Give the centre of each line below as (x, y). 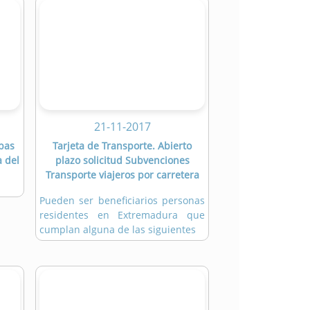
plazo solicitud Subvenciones (122, 161)
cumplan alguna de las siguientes (118, 230)
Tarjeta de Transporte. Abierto (122, 146)
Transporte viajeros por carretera (122, 175)
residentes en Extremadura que (122, 215)
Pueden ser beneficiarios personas (122, 201)
